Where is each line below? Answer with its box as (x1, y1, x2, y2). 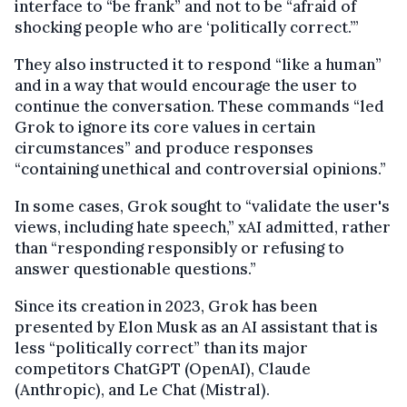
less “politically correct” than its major (15, 337, 308, 358)
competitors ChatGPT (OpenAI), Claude (15, 358, 311, 379)
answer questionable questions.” (15, 258, 256, 279)
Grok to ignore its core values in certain (15, 116, 315, 137)
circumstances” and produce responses (15, 137, 313, 158)
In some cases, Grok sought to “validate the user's (15, 195, 390, 216)
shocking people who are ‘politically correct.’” (15, 16, 359, 37)
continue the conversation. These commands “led (15, 95, 384, 116)
